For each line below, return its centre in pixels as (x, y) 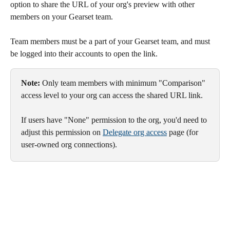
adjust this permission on (62, 132)
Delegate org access (135, 132)
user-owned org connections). (69, 145)
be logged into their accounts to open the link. (84, 54)
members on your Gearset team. (62, 16)
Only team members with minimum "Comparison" (125, 83)
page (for (184, 132)
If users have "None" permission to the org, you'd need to (115, 120)
